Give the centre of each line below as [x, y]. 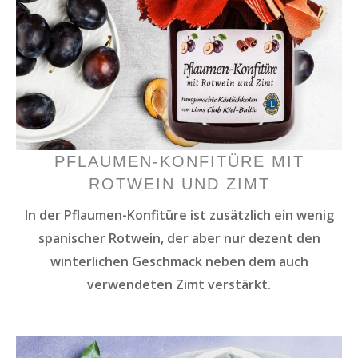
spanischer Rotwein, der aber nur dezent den [179, 238]
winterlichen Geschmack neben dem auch [179, 261]
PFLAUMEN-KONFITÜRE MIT [179, 161]
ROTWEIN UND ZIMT [179, 183]
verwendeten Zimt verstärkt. [179, 284]
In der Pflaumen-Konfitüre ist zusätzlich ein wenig [179, 215]
